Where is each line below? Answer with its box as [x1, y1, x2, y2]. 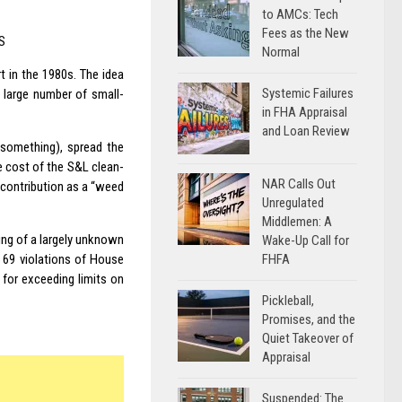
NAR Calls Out [262, 176, 336, 192]
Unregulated [262, 195, 324, 211]
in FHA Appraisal [262, 104, 347, 120]
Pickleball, [262, 293, 314, 309]
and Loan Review [262, 123, 350, 139]
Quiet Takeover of [262, 330, 354, 346]
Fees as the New [262, 25, 349, 41]
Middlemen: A [262, 214, 332, 230]
